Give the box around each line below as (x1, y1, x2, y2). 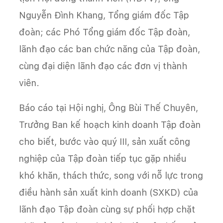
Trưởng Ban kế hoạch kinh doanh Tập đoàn (19, 119, 201, 130)
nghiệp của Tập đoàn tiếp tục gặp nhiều (19, 153, 186, 164)
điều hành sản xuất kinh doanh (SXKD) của (19, 187, 198, 198)
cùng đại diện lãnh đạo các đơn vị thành (19, 60, 187, 71)
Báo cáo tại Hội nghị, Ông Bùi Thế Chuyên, (19, 102, 198, 113)
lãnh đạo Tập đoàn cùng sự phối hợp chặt (19, 204, 195, 215)
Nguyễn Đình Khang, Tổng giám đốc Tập (19, 9, 189, 20)
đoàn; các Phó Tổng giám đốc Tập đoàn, (19, 26, 190, 37)
